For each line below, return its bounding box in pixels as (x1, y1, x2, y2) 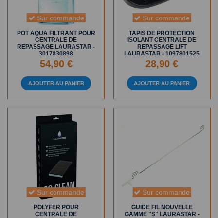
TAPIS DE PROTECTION (129, 30, 195, 36)
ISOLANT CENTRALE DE (127, 36, 197, 43)
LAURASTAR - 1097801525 (124, 50, 200, 57)
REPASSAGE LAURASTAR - (17, 43, 95, 50)
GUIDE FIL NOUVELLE (131, 204, 193, 211)
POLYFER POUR (33, 204, 79, 211)
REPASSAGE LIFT (137, 43, 187, 50)
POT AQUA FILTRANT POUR (17, 30, 95, 36)
